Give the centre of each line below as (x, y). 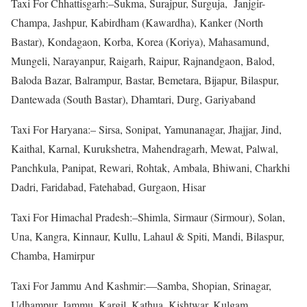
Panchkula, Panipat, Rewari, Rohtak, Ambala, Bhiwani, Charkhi (150, 167)
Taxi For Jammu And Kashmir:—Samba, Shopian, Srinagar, (141, 285)
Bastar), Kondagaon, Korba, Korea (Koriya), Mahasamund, (140, 41)
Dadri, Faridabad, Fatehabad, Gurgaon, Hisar (108, 186)
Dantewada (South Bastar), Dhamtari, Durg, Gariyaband (133, 99)
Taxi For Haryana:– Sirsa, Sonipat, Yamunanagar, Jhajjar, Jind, (146, 129)
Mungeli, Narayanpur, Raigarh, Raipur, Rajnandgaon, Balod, (143, 60)
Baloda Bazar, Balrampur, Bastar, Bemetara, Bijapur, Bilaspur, (145, 79)
